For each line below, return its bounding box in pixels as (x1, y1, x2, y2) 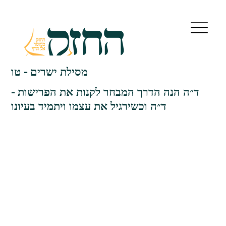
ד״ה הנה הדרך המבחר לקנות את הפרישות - (11, 83, 200, 99)
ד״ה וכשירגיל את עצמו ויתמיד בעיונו (11, 97, 167, 113)
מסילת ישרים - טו (11, 64, 88, 79)
